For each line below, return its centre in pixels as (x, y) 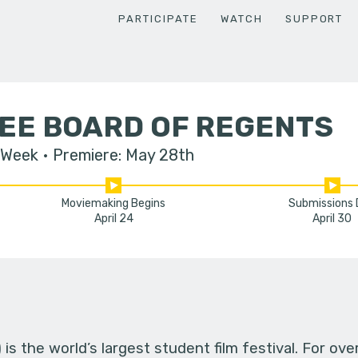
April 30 (332, 219)
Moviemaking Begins (114, 204)
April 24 (113, 219)
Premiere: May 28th (123, 155)
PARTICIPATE (158, 18)
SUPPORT (314, 18)
